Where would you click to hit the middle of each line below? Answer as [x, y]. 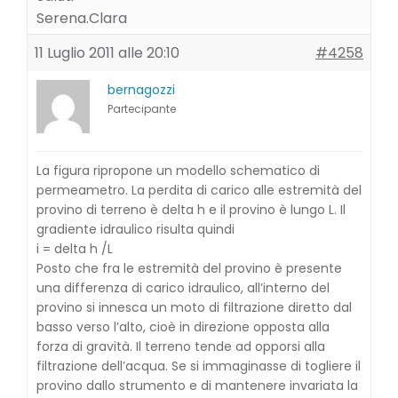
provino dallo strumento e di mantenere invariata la [197, 386]
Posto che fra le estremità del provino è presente [189, 268]
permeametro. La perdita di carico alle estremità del [199, 190]
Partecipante [142, 109]
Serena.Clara [82, 18]
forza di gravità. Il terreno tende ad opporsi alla [181, 346]
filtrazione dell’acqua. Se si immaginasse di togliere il [199, 366]
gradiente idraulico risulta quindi [135, 229]
